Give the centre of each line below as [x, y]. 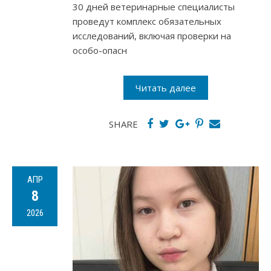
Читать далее [166, 88]
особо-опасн [100, 51]
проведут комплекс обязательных [147, 21]
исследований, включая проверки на [152, 36]
